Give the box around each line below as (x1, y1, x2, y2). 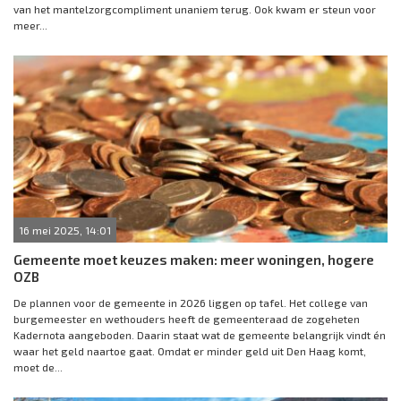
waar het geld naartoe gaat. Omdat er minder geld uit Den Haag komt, (13, 345, 366, 357)
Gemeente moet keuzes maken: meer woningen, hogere (13, 252, 374, 268)
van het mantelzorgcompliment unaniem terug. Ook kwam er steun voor (13, 3, 376, 15)
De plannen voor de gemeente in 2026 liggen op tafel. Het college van (13, 296, 368, 309)
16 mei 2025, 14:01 (19, 224, 111, 236)
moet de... (13, 361, 63, 373)
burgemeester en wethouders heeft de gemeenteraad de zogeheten (13, 312, 360, 325)
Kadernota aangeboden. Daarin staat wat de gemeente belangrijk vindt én (13, 328, 386, 341)
